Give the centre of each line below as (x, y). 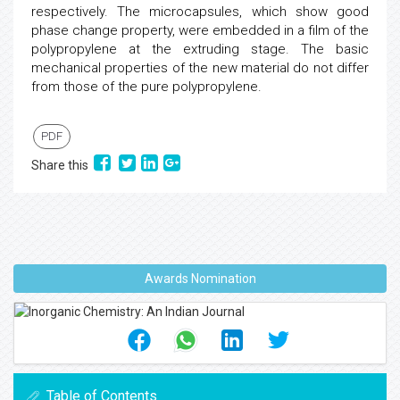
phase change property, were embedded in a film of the (200, 30)
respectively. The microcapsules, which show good (200, 12)
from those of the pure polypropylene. (146, 87)
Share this (62, 165)
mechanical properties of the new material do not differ (200, 68)
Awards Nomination (200, 279)
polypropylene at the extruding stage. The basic (200, 49)
